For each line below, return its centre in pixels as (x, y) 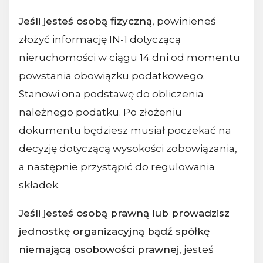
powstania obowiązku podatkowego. (112, 75)
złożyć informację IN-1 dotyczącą (100, 39)
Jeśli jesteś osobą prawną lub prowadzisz (124, 213)
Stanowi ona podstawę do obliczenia (111, 94)
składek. (39, 185)
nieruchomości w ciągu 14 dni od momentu (129, 57)
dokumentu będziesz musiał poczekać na (125, 130)
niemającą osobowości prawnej (99, 249)
